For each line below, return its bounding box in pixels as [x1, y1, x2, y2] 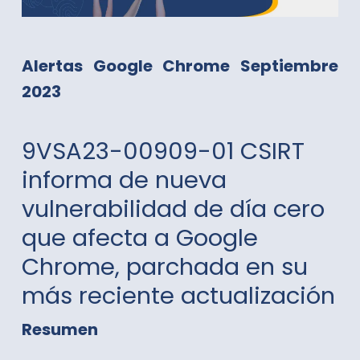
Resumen [21, 317, 98, 341]
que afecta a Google [21, 221, 258, 254]
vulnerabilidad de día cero [21, 192, 325, 225]
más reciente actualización [21, 279, 335, 312]
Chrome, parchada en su [21, 250, 308, 283]
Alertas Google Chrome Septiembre [21, 54, 339, 77]
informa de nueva [21, 163, 227, 196]
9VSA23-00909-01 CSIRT [21, 134, 305, 167]
